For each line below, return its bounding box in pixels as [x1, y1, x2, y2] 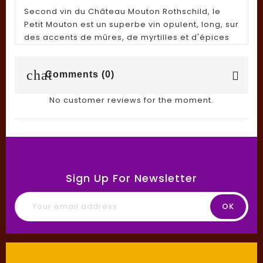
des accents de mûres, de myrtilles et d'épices [24, 31, 230, 43]
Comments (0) [42, 69, 114, 80]
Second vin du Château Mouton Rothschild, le [24, 5, 221, 17]
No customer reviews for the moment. [49, 94, 214, 106]
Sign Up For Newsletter [66, 170, 197, 186]
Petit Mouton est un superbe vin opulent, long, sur [24, 18, 239, 30]
